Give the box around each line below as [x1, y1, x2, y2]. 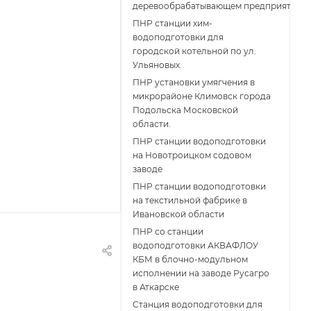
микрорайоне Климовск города [133, 91, 271, 102]
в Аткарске [133, 282, 179, 293]
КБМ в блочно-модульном [133, 254, 248, 265]
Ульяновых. [133, 60, 182, 71]
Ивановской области [133, 209, 224, 220]
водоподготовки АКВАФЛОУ [133, 240, 258, 251]
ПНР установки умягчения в [133, 77, 255, 88]
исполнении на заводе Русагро [133, 268, 269, 279]
